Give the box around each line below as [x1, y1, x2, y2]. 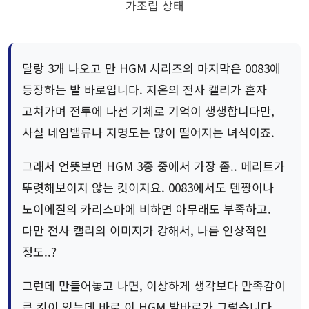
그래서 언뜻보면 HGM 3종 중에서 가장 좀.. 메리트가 [22, 157, 285, 175]
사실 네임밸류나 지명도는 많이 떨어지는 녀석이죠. [22, 123, 275, 141]
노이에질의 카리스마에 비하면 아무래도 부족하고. [22, 200, 271, 218]
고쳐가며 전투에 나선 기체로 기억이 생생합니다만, [22, 102, 275, 120]
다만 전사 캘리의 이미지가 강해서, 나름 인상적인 [22, 221, 267, 239]
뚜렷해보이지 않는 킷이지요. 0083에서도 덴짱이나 [22, 179, 274, 197]
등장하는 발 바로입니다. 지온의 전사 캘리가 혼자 [22, 81, 267, 99]
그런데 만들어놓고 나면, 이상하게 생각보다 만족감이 [22, 277, 286, 295]
